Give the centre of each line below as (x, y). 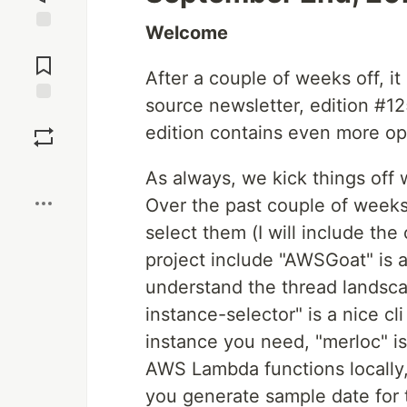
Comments (44, 58)
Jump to (44, 43)
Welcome (187, 33)
